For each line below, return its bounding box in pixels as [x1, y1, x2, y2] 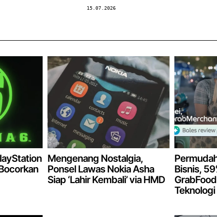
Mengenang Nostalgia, [47, 152, 143, 164]
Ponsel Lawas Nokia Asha [47, 163, 154, 175]
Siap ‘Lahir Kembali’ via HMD [47, 173, 165, 186]
